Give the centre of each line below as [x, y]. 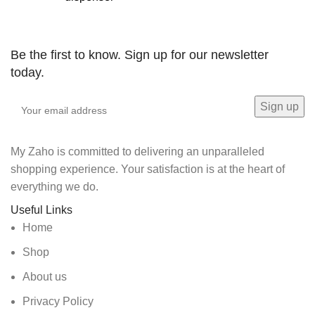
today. [27, 72]
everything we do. [54, 186]
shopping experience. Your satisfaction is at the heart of [148, 169]
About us [45, 276]
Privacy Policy [58, 301]
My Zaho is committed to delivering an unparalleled [137, 151]
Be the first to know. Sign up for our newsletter [140, 54]
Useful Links [41, 210]
